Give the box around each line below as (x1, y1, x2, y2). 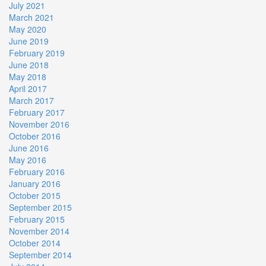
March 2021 (9, 11, 54, 24)
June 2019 (9, 35, 49, 47)
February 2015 (9, 213, 65, 226)
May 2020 (9, 23, 46, 36)
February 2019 (9, 47, 65, 59)
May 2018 (9, 71, 46, 83)
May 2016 (9, 154, 46, 166)
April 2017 (9, 83, 47, 95)
